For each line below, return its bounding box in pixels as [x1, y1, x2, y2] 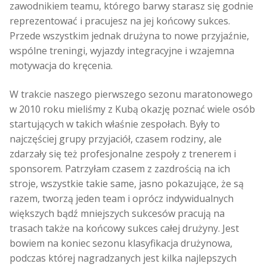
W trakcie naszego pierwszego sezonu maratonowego [10, 87, 253, 101]
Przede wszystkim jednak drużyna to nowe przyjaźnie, [10, 29, 249, 43]
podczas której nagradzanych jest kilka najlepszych [10, 251, 237, 265]
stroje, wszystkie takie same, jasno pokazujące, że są [10, 176, 244, 190]
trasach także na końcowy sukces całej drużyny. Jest [10, 221, 239, 235]
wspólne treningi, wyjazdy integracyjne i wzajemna [10, 44, 234, 58]
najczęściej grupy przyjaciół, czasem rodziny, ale [10, 132, 222, 145]
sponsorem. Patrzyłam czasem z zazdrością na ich [10, 162, 230, 175]
